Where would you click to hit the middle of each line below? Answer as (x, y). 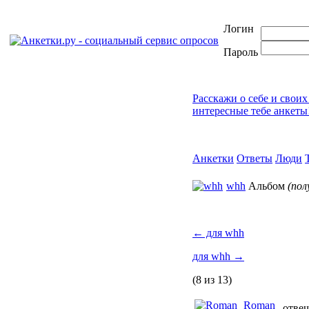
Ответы (255, 158)
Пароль (241, 52)
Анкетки (213, 158)
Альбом (267, 186)
